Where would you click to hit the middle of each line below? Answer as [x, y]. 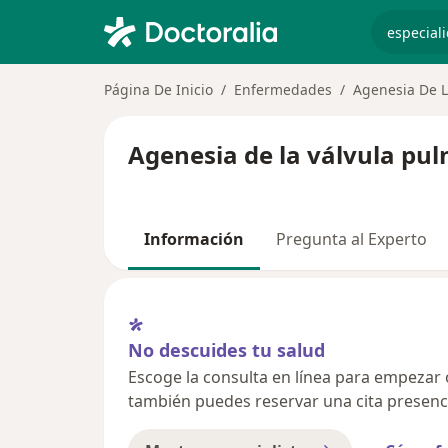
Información [194, 239]
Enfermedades [283, 89]
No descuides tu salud [226, 349]
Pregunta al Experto [351, 239]
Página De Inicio [158, 89]
